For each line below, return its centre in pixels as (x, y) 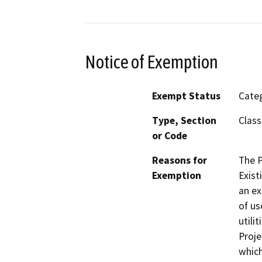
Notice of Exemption (151, 62)
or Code (170, 136)
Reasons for (180, 161)
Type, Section (184, 121)
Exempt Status (186, 96)
